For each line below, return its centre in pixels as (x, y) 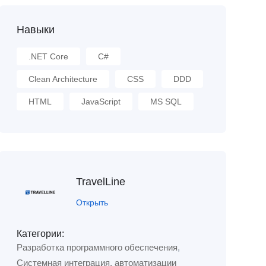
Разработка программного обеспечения (97, 247)
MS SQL (166, 102)
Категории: (40, 234)
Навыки (35, 30)
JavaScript (101, 102)
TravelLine (100, 181)
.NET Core (48, 56)
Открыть (92, 202)
